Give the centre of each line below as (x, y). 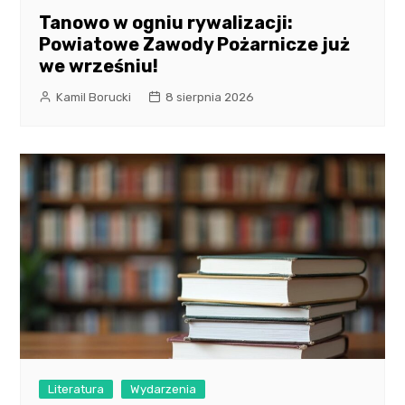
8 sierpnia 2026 (210, 97)
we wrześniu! (99, 66)
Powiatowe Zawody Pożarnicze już (195, 44)
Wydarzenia (164, 389)
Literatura (76, 389)
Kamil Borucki (94, 97)
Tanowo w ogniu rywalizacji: (166, 22)
